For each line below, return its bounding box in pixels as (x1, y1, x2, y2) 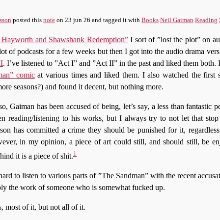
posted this (11, 16, 43, 24)
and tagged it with (90, 16, 141, 24)
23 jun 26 (65, 16, 90, 24)
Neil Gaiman (160, 16, 193, 24)
